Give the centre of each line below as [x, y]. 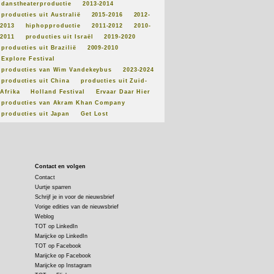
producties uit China [35, 81]
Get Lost [94, 114]
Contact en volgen [60, 166]
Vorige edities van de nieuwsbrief [77, 207]
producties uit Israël [59, 37]
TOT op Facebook [58, 246]
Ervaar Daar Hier [123, 92]
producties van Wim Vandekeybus [57, 70]
